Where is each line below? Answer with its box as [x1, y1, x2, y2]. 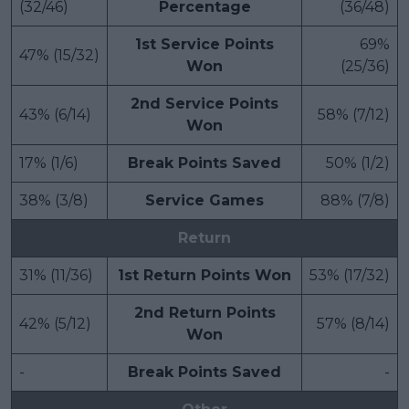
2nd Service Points [131, 94, 278, 112]
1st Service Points [135, 35, 274, 53]
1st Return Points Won [118, 266, 291, 284]
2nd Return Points [133, 303, 276, 321]
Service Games [145, 191, 264, 209]
